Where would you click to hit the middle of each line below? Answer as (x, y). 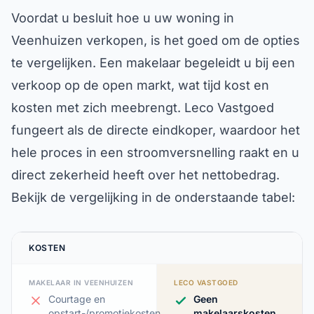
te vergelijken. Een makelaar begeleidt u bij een (153, 63)
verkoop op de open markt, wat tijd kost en (140, 85)
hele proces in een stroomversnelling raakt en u (155, 152)
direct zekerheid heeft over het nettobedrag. (145, 175)
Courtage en (77, 299)
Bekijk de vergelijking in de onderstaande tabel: (153, 197)
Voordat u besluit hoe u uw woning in (123, 18)
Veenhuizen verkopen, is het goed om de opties (156, 40)
